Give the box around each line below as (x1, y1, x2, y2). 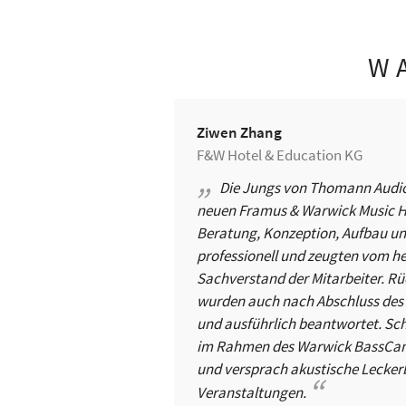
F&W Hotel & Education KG (197, 145, 362, 165)
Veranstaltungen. (197, 382, 306, 402)
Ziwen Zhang (197, 122, 282, 142)
